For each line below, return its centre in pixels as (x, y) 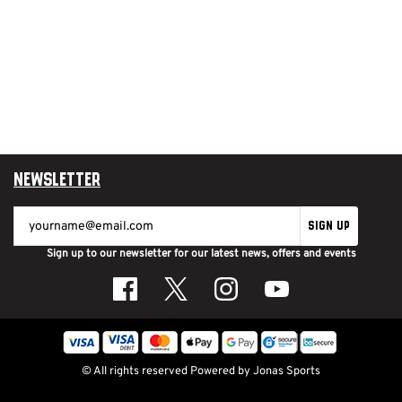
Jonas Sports (287, 372)
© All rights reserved (135, 372)
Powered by (222, 372)
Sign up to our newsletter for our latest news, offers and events (201, 254)
